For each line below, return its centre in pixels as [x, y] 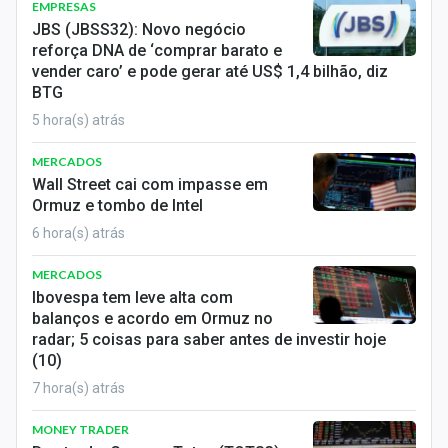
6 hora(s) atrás [78, 233]
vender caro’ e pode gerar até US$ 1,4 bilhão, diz [210, 71]
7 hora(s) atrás [78, 388]
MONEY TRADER [80, 429]
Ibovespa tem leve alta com [132, 297]
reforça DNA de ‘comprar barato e [157, 50]
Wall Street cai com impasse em [150, 184]
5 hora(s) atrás [78, 120]
